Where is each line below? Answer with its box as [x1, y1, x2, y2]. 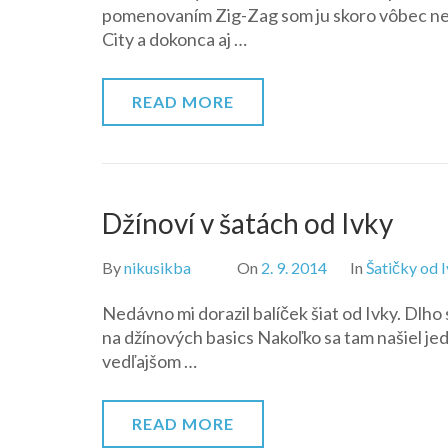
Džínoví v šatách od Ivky [102, 206, 393, 240]
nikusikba [124, 258, 191, 277]
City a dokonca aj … [102, 28, 247, 50]
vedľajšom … [102, 350, 197, 372]
